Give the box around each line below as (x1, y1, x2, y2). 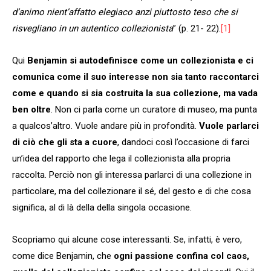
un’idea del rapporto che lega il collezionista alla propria (12, 152, 230, 164)
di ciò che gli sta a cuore (12, 136, 117, 148)
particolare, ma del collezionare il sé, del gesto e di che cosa (12, 185, 251, 197)
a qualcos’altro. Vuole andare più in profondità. (12, 120, 199, 131)
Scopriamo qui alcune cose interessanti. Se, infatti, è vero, (12, 233, 242, 245)
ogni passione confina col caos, (111, 250, 249, 261)
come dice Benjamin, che (12, 250, 111, 261)
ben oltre (12, 103, 51, 115)
